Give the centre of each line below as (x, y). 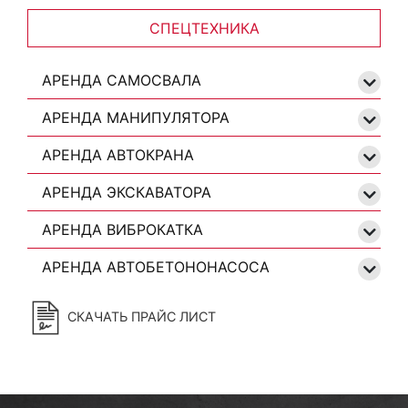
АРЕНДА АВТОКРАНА (118, 155)
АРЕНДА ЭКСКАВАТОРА (127, 192)
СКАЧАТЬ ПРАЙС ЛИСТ (140, 316)
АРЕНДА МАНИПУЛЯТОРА (136, 117)
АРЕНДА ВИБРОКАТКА (122, 229)
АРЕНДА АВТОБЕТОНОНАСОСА (156, 267)
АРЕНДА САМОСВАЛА (122, 80)
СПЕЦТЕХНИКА (204, 28)
